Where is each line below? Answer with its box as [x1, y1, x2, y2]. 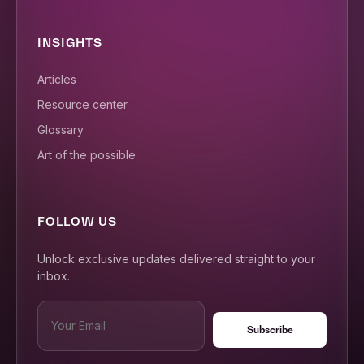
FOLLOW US [37, 214, 117, 229]
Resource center [37, 97, 128, 112]
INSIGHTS [37, 35, 102, 50]
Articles [37, 72, 76, 87]
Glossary [37, 123, 84, 137]
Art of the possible [37, 148, 136, 162]
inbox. [37, 269, 70, 284]
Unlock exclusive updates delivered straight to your [37, 252, 315, 266]
